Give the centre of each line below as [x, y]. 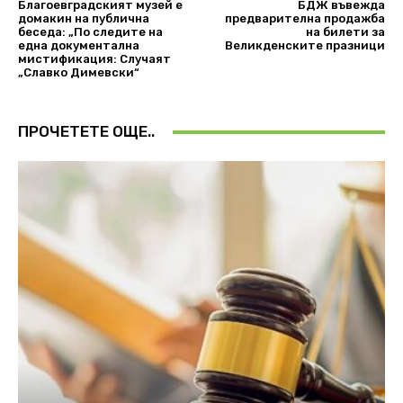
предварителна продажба [304, 19]
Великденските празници [304, 46]
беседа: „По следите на [90, 32]
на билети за [345, 32]
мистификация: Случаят [94, 59]
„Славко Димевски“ [79, 73]
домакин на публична [84, 19]
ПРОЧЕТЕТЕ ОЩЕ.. [86, 132]
